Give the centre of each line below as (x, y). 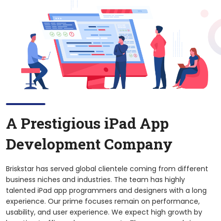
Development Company (89, 144)
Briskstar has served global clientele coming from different (107, 168)
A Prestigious (55, 123)
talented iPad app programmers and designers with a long (106, 190)
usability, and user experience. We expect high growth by (104, 212)
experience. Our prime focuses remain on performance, (103, 201)
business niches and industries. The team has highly (95, 179)
